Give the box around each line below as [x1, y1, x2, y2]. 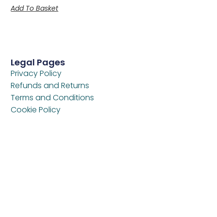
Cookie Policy [11, 104, 61, 116]
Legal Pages [11, 56, 65, 69]
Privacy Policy [11, 68, 62, 79]
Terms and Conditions [11, 92, 94, 104]
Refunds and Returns [11, 80, 90, 92]
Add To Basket [11, 3, 59, 13]
